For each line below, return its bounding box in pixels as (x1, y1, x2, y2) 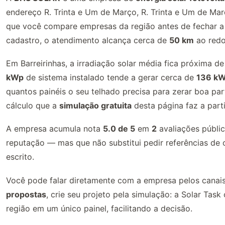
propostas (6, 189, 46, 199)
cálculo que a (6, 100, 59, 110)
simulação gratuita (59, 100, 132, 110)
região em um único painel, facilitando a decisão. (6, 203, 192, 213)
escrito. (6, 152, 34, 162)
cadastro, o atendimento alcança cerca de (6, 35, 169, 45)
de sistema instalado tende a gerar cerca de (24, 72, 196, 82)
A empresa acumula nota (6, 124, 103, 134)
